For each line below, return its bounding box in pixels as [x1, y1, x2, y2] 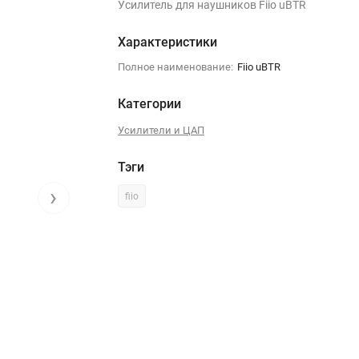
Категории [117, 96, 181, 111]
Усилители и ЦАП [117, 124, 204, 136]
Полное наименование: [117, 61, 233, 73]
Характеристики [117, 34, 217, 50]
